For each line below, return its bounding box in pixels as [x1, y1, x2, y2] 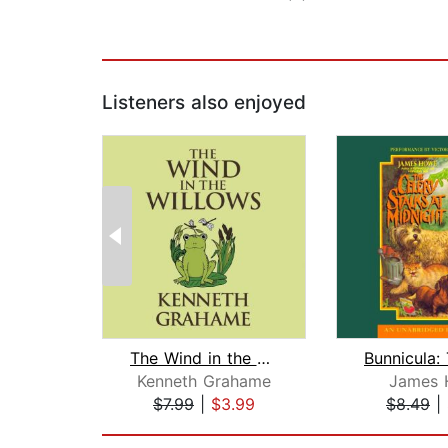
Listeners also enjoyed [102, 91, 306, 115]
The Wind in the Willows [256, 348, 270, 369]
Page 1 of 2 [101, 415, 190, 436]
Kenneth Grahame [137, 371, 271, 392]
